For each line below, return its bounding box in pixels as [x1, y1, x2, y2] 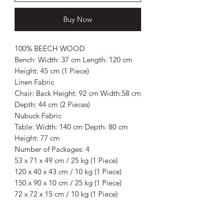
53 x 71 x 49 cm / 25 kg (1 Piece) [15, 155, 118, 165]
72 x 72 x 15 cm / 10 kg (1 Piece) [15, 189, 118, 199]
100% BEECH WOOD [15, 43, 85, 53]
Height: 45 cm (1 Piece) [15, 66, 89, 75]
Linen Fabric [15, 77, 54, 87]
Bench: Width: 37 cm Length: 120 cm [15, 54, 132, 64]
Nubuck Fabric [15, 110, 61, 120]
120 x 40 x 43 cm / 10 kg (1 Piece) [15, 166, 122, 176]
